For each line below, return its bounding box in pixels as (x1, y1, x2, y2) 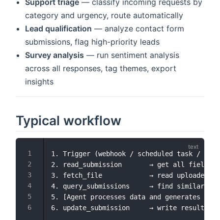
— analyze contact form (92, 23, 185, 33)
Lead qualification (25, 23, 92, 33)
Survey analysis (25, 50, 84, 60)
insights (25, 76, 54, 86)
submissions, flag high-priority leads (25, 36, 160, 47)
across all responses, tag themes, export (25, 63, 177, 73)
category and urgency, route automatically (25, 10, 184, 20)
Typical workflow (16, 112, 121, 128)
